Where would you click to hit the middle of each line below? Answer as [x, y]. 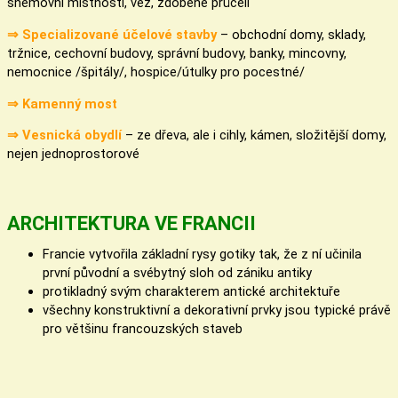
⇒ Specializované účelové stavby [114, 35]
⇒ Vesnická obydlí [66, 135]
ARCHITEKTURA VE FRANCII [131, 223]
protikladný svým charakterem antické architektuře [191, 292]
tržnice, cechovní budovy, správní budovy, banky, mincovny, [177, 54]
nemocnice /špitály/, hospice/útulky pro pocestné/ [156, 72]
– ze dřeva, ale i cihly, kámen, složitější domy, [256, 135]
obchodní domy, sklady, [299, 35]
